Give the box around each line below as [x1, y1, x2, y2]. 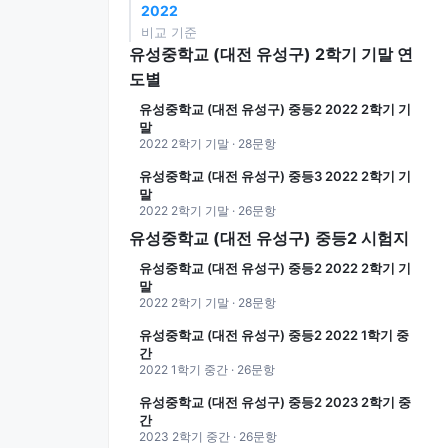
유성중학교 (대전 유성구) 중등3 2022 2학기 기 [139, 168, 411, 184]
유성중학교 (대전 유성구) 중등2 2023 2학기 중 [139, 394, 411, 410]
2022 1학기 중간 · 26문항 [139, 362, 275, 377]
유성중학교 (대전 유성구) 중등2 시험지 [129, 228, 409, 248]
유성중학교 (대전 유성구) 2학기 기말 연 [129, 44, 413, 64]
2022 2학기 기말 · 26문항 [139, 203, 276, 218]
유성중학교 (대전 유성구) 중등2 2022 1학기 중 [139, 327, 409, 343]
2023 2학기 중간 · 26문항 [139, 429, 277, 444]
